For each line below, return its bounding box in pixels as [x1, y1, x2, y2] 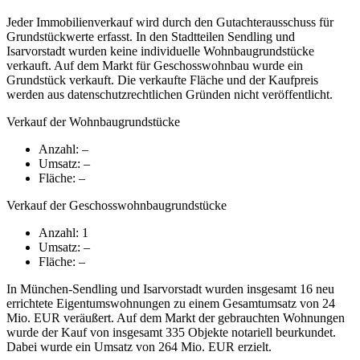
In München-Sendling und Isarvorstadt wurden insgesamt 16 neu [6, 282, 334, 297]
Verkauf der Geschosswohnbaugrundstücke [6, 198, 227, 213]
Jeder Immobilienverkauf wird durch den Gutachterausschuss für [6, 15, 333, 30]
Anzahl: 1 [39, 226, 88, 240]
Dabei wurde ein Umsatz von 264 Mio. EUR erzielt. [6, 340, 272, 354]
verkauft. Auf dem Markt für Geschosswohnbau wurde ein [6, 59, 303, 73]
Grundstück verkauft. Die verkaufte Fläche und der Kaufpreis [6, 73, 318, 88]
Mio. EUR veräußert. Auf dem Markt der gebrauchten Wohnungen [6, 311, 345, 325]
